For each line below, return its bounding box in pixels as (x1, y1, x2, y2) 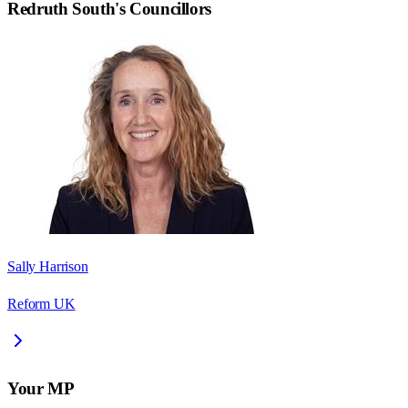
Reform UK (7, 296, 76, 312)
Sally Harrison (7, 259, 88, 275)
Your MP (7, 378, 75, 398)
